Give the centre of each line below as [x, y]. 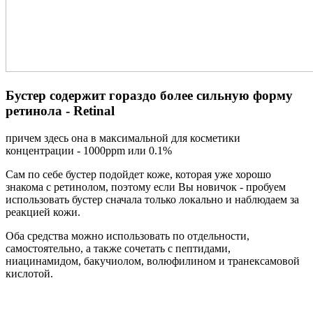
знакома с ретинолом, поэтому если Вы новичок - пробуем [146, 187]
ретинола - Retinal [60, 111]
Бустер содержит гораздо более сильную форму [149, 96]
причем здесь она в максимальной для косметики [123, 138]
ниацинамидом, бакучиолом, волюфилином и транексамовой [153, 261]
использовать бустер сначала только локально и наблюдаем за [152, 199]
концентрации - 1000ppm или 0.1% [89, 150]
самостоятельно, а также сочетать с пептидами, [118, 248]
